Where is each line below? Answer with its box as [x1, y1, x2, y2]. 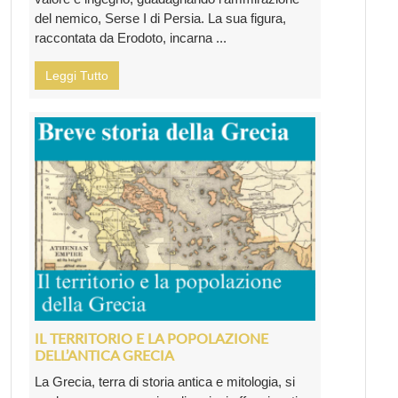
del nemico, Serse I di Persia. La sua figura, [35, 10, 286, 26]
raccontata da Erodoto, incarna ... [35, 29, 227, 45]
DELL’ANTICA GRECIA [35, 346, 174, 364]
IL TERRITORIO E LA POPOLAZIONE [35, 330, 268, 347]
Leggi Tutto [45, 68, 108, 83]
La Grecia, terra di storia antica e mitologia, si [35, 374, 295, 390]
